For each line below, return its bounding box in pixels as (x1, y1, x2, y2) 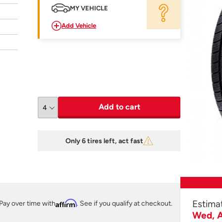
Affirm (55, 199, 77, 208)
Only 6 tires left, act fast (65, 136, 143, 145)
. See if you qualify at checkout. (77, 199, 172, 208)
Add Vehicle (61, 22, 97, 30)
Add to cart (98, 102, 140, 112)
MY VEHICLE (70, 4, 109, 12)
